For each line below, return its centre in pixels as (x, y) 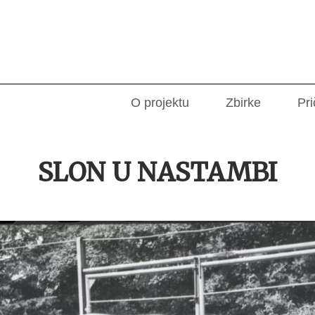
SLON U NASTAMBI (157, 173)
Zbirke (243, 103)
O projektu (160, 103)
